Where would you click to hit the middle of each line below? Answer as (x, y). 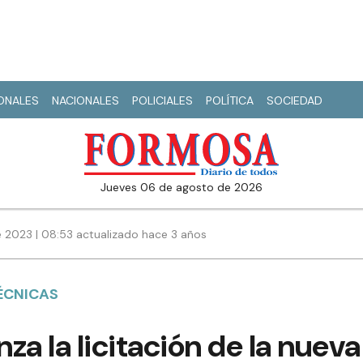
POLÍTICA (230, 100)
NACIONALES (85, 100)
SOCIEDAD (295, 100)
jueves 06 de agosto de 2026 (184, 188)
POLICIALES (162, 100)
